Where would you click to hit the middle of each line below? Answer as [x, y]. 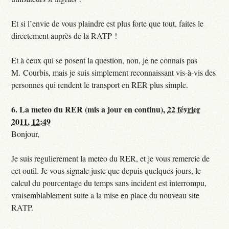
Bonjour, [26, 134]
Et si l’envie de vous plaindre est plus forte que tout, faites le [108, 24]
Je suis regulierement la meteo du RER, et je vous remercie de [111, 158]
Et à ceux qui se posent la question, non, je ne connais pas [105, 60]
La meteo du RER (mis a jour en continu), [94, 109]
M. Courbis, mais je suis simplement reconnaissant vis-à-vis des [114, 73]
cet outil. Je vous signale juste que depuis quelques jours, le [106, 171]
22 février [184, 109]
